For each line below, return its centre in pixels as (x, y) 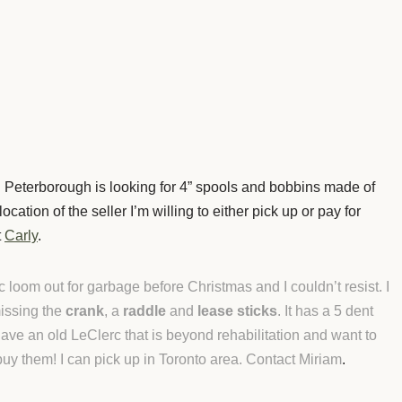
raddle (144, 310)
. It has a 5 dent (325, 310)
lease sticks (237, 310)
